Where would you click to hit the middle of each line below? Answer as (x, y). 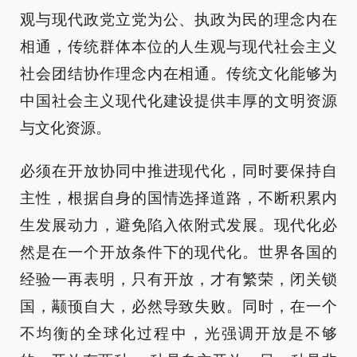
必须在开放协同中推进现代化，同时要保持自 (178, 171)
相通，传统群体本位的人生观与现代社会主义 (178, 47)
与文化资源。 (65, 128)
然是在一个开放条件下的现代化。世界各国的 (178, 252)
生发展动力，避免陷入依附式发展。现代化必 (178, 225)
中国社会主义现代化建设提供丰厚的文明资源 (178, 101)
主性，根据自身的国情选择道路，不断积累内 (178, 198)
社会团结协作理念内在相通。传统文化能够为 (178, 74)
